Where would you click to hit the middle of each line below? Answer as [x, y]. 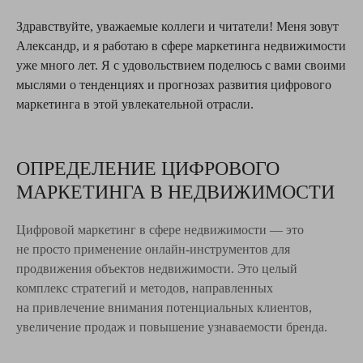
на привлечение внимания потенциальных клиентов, [164, 308]
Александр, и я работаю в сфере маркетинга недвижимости [181, 46]
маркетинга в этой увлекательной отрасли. [135, 105]
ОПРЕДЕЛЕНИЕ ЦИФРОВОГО [148, 169]
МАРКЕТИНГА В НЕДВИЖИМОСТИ [175, 192]
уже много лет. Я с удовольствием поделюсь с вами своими [181, 66]
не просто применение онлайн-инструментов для [153, 250]
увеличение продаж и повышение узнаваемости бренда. [172, 327]
